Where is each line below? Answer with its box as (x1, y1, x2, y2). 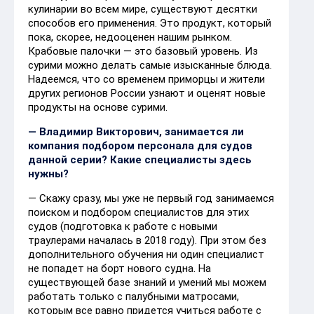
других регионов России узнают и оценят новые (28, 86, 266, 100)
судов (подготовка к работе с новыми (28, 219, 217, 233)
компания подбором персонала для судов (28, 139, 252, 152)
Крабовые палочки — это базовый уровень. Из (28, 44, 258, 57)
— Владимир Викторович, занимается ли (28, 125, 244, 138)
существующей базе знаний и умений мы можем (28, 275, 266, 289)
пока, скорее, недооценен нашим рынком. (28, 30, 232, 43)
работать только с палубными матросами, (28, 289, 239, 303)
